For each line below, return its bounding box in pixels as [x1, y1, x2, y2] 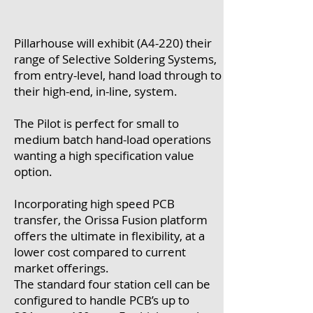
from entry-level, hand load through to [14, 67, 221, 83]
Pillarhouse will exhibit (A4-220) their [14, 35, 212, 51]
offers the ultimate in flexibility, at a [14, 228, 205, 244]
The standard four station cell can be [14, 276, 210, 292]
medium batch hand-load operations [14, 131, 211, 147]
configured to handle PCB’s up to [14, 292, 189, 308]
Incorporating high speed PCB [14, 196, 175, 212]
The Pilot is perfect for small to [14, 115, 179, 131]
